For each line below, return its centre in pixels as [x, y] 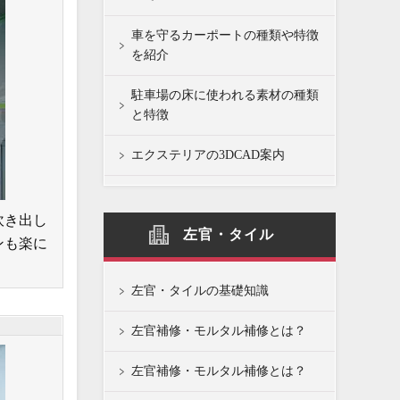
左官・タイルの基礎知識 [200, 291]
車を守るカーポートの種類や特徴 [225, 35]
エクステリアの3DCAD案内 [208, 155]
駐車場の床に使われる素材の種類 [225, 95]
